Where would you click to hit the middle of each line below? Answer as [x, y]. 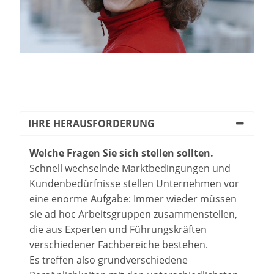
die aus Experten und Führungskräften [118, 230]
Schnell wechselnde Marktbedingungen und [130, 168]
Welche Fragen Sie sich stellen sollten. [121, 153]
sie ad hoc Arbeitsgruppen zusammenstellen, [133, 214]
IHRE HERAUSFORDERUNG [91, 124]
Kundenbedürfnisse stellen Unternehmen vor [134, 184]
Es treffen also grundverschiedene [109, 260]
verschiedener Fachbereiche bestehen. [119, 245]
